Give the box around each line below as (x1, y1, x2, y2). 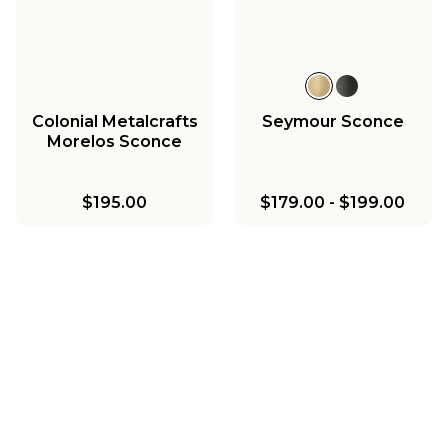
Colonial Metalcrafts (31, 111, 198, 131)
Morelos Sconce (47, 131, 183, 151)
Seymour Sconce (261, 111, 404, 131)
